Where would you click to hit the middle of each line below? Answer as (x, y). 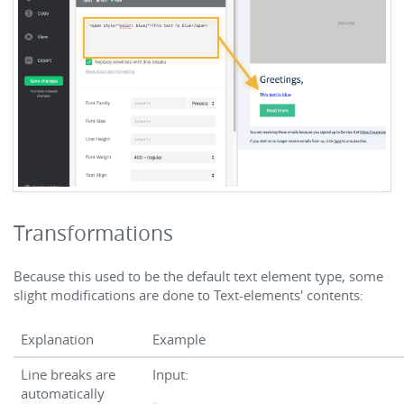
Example (179, 340)
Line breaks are (68, 375)
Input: (170, 375)
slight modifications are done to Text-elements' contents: (188, 295)
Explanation (57, 340)
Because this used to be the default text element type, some (198, 276)
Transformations (93, 234)
